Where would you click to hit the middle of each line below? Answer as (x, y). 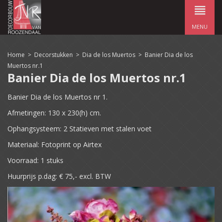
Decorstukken (54, 55)
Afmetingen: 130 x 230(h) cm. (54, 113)
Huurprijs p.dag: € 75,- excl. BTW (59, 176)
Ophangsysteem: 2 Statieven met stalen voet (80, 129)
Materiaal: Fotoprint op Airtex (55, 144)
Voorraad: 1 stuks (36, 160)
